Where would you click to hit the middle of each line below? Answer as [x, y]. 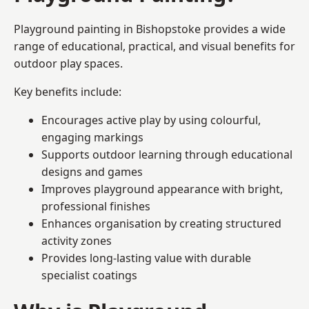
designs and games [92, 171]
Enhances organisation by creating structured [161, 223]
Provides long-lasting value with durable [146, 258]
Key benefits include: [68, 91]
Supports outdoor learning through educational [167, 154]
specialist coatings [89, 275]
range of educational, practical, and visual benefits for [154, 46]
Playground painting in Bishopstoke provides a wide [150, 29]
